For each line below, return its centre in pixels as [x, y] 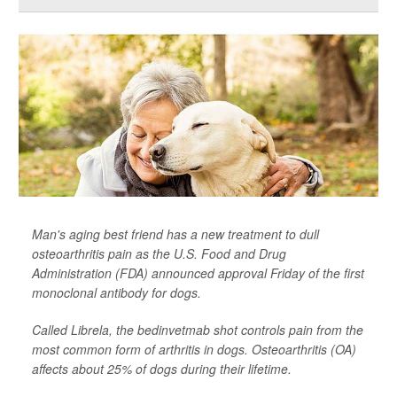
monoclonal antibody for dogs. [117, 293]
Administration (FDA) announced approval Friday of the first [198, 273]
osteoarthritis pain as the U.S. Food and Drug [159, 254]
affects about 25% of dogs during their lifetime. [162, 369]
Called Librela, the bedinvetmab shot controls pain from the [198, 330]
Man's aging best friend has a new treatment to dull [175, 234]
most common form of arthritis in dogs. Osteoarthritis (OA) [194, 350]
